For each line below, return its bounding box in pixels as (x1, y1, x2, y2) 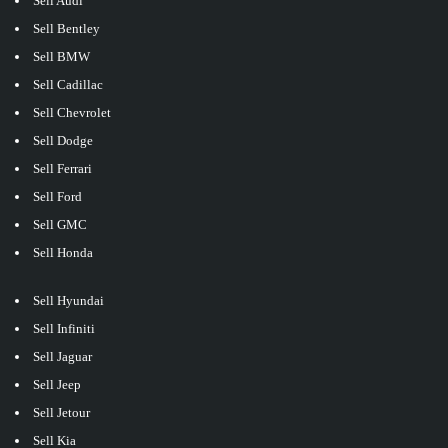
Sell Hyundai (33, 293, 104, 309)
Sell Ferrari (33, 161, 92, 177)
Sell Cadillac (33, 77, 103, 93)
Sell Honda (33, 245, 93, 261)
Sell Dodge (33, 133, 93, 149)
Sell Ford (33, 189, 82, 205)
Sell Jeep (33, 377, 81, 393)
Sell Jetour (33, 405, 90, 421)
